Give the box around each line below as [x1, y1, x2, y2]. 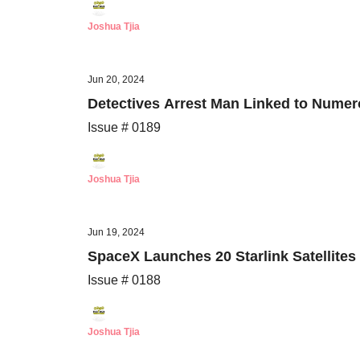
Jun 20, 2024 [88, 74, 145, 85]
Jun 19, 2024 [88, 227, 145, 238]
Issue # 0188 [88, 273, 161, 287]
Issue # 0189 [88, 121, 161, 134]
